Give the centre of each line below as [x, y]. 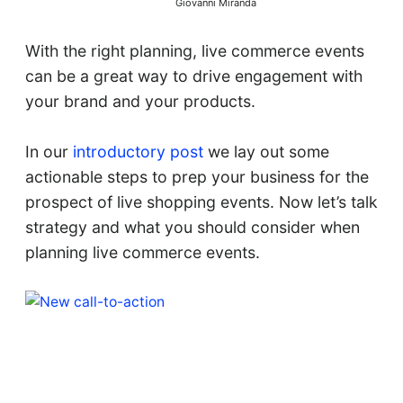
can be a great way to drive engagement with [193, 76]
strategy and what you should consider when [192, 228]
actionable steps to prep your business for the [197, 177]
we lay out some [266, 152]
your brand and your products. [140, 102]
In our [46, 152]
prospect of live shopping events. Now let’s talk [201, 202]
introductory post [135, 152]
